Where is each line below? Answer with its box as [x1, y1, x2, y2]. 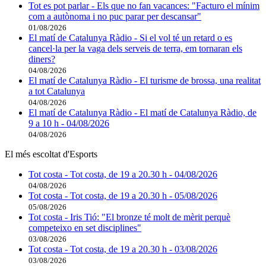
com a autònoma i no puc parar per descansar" [28, 11, 201, 22]
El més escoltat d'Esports [5, 149, 97, 160]
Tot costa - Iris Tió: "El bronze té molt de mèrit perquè [28, 212, 230, 223]
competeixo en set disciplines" [28, 223, 141, 233]
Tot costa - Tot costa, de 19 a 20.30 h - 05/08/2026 [28, 191, 217, 201]
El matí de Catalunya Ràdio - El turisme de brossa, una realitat [28, 75, 261, 86]
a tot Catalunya [28, 86, 85, 97]
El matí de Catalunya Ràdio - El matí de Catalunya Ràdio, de [28, 107, 256, 118]
